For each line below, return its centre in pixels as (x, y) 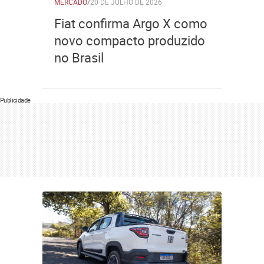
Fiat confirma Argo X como (131, 23)
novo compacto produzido (130, 40)
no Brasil (79, 57)
